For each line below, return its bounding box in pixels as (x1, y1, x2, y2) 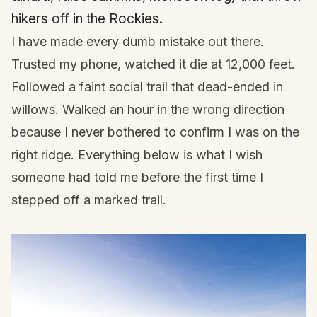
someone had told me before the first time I (11, 170, 263, 185)
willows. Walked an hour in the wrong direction (11, 102, 284, 117)
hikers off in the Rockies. (11, 11, 163, 27)
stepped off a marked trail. (11, 192, 166, 207)
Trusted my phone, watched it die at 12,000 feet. (11, 57, 295, 71)
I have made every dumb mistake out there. (11, 34, 264, 49)
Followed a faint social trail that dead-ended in (11, 79, 283, 94)
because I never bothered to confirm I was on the (11, 125, 299, 139)
